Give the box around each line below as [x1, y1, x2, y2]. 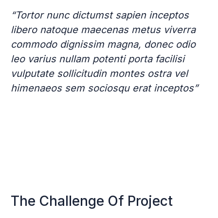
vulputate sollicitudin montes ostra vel [11, 67, 188, 79]
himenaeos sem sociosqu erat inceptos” [11, 82, 201, 94]
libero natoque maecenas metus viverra [11, 23, 196, 36]
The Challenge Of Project [11, 192, 173, 209]
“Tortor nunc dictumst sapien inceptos [11, 9, 189, 21]
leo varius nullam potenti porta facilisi [11, 53, 184, 65]
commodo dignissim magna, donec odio [11, 38, 196, 50]
